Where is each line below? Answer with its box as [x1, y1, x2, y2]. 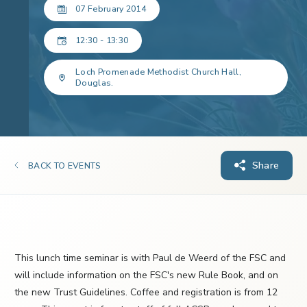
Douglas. [75, 77, 114, 88]
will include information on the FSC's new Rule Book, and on [14, 269, 278, 282]
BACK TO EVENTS [28, 160, 101, 172]
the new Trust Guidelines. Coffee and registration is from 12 [14, 286, 278, 299]
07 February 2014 [75, 3, 147, 14]
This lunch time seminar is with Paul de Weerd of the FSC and [14, 251, 286, 265]
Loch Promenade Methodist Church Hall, [75, 66, 241, 77]
